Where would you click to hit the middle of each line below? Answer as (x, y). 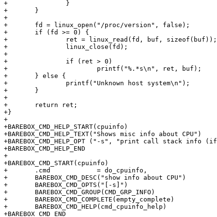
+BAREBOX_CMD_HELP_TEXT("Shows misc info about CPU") (103, 134)
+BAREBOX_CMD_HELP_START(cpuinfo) (66, 127)
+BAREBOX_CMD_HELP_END (45, 149)
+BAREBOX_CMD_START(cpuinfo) (56, 163)
